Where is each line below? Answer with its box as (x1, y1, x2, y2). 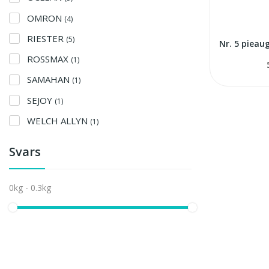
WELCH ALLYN (27, 114, 90, 127)
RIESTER (27, 32, 66, 44)
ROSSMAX (27, 53, 71, 65)
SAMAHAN (27, 73, 72, 86)
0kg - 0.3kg (9, 182, 51, 194)
